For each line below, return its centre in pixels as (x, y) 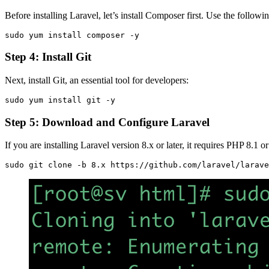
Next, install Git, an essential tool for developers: (97, 80)
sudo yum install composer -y (72, 35)
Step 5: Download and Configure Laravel (107, 122)
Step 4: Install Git (48, 57)
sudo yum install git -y (60, 100)
